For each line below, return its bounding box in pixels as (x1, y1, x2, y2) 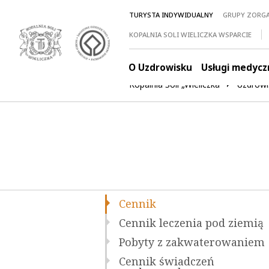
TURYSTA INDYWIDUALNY (129, 10, 214, 20)
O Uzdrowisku (128, 60, 193, 74)
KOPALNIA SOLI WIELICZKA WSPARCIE (129, 29, 252, 40)
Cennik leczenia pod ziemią (118, 215, 264, 231)
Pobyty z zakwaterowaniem (118, 234, 265, 250)
